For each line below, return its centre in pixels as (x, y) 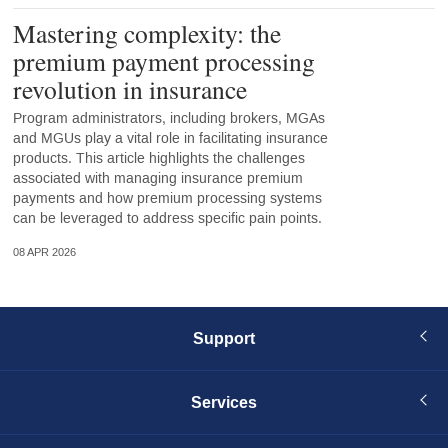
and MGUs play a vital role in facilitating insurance (170, 138)
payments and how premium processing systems (167, 198)
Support (224, 338)
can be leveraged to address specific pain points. (167, 218)
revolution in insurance (129, 88)
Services (224, 402)
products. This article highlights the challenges (158, 158)
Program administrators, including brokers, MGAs (168, 118)
